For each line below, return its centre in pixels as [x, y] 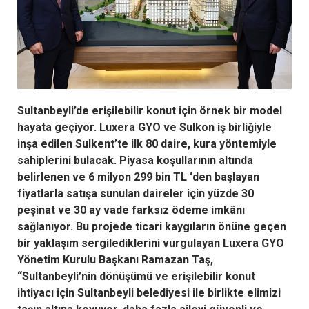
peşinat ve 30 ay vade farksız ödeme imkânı [131, 210]
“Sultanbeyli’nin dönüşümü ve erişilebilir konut [136, 276]
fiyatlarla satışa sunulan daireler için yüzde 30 [136, 193]
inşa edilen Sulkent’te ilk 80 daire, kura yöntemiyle [147, 143]
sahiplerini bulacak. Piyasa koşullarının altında [135, 160]
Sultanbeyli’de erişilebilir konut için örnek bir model [150, 110]
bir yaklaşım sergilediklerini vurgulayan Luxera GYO [151, 243]
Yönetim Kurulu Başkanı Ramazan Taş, [115, 259]
